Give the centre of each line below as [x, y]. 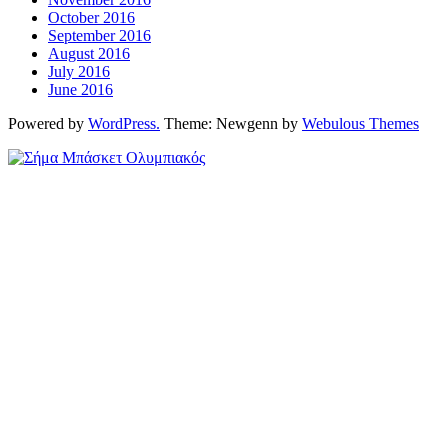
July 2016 [79, 72]
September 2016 [99, 36]
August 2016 [89, 54]
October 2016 [91, 18]
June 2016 [80, 90]
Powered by [48, 124]
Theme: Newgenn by [231, 124]
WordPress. [124, 124]
